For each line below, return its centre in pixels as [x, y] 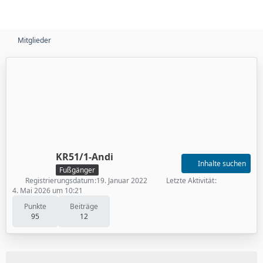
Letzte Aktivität [190, 180]
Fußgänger [77, 170]
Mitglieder [34, 40]
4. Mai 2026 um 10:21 [48, 190]
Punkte [35, 206]
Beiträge [84, 206]
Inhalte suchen [222, 163]
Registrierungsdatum [60, 180]
